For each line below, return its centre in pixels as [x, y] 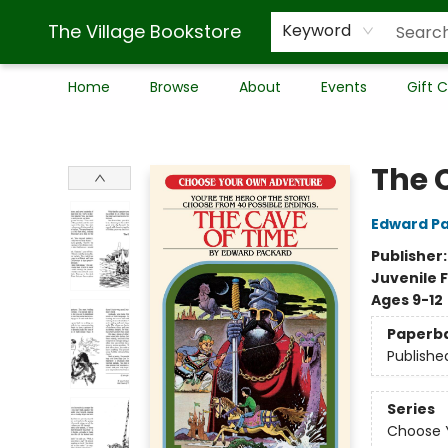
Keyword [316, 30]
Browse [174, 87]
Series [410, 409]
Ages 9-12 [406, 300]
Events [344, 87]
